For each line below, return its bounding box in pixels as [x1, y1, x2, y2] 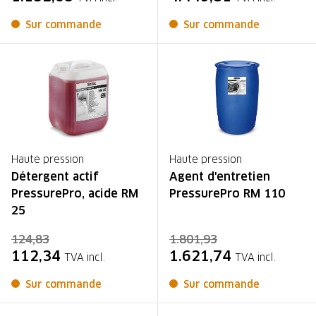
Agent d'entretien [169, 170, 270, 183]
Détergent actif [11, 170, 99, 183]
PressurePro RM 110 [169, 187, 285, 200]
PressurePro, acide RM [11, 187, 138, 200]
